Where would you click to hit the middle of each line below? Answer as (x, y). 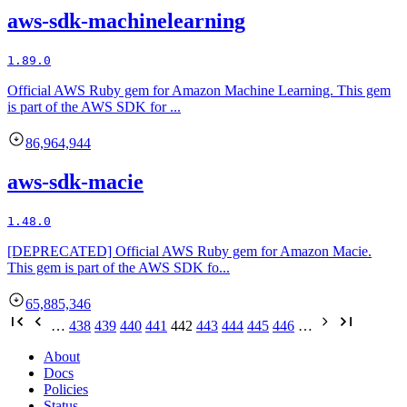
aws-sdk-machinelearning (126, 21)
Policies (66, 389)
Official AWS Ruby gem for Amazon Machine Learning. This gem (199, 90)
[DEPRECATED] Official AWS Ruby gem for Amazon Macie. (189, 251)
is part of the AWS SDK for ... (94, 107)
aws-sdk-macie (75, 181)
